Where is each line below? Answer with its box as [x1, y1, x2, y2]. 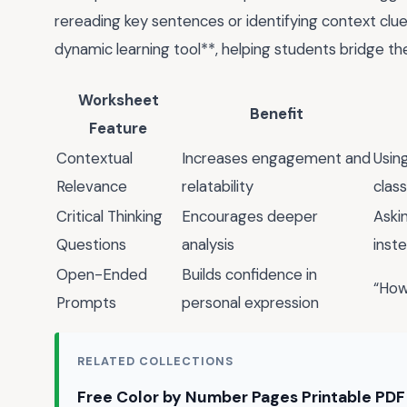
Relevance [56, 176, 127, 197]
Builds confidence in [182, 264, 317, 285]
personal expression [182, 293, 319, 313]
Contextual [56, 148, 133, 169]
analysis [182, 234, 234, 255]
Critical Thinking [56, 206, 163, 227]
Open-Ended [56, 264, 147, 285]
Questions [56, 234, 126, 255]
